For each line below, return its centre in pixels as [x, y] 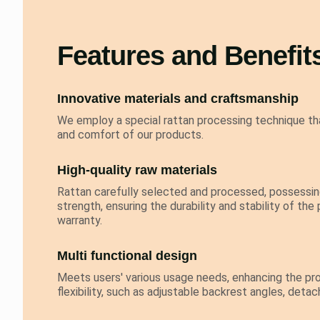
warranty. [80, 220]
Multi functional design [127, 256]
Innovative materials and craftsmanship [178, 99]
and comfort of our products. [130, 135]
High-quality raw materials [137, 170]
